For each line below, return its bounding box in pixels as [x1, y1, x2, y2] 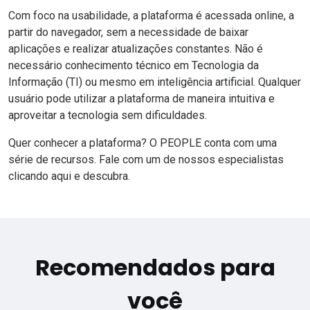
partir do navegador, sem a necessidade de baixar [8, 26, 248, 39]
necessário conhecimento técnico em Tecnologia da [8, 59, 259, 73]
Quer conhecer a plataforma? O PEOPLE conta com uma [8, 136, 277, 150]
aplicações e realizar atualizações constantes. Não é [8, 42, 263, 56]
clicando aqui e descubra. [8, 170, 130, 183]
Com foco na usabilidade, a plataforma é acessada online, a [8, 9, 294, 23]
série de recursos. [8, 153, 99, 167]
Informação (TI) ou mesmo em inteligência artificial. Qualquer [8, 75, 301, 89]
